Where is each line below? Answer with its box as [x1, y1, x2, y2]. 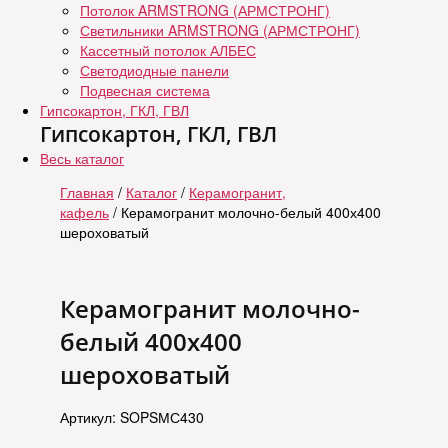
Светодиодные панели [80, 60, 229, 80]
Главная [60, 182, 114, 202]
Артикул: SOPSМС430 [60, 407, 204, 428]
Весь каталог [40, 148, 124, 168]
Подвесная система [80, 80, 210, 100]
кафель [60, 202, 109, 222]
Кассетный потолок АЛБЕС [80, 40, 256, 60]
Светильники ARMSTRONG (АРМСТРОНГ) [80, 20, 360, 40]
